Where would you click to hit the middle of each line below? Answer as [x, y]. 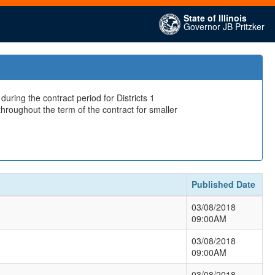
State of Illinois [215, 18]
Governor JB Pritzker [224, 26]
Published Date [223, 184]
